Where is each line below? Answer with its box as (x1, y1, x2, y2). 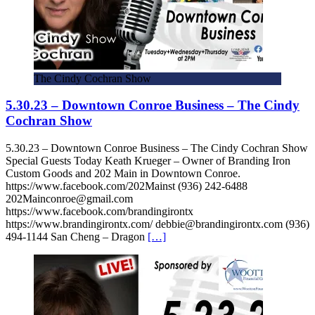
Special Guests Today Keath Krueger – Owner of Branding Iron (6, 155, 290, 167)
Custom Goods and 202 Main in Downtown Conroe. (6, 167, 240, 179)
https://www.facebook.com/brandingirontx (6, 205, 193, 217)
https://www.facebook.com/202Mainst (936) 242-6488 (6, 180, 247, 192)
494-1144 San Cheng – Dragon (6, 231, 148, 243)
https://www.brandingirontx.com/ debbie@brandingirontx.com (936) (6, 218, 309, 230)
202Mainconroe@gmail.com (6, 193, 133, 205)
